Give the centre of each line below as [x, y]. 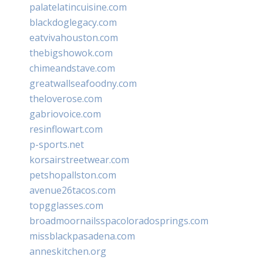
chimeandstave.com [72, 68]
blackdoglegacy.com [73, 22]
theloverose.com [66, 98]
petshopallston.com [73, 175]
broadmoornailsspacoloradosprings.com [119, 220]
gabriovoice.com [65, 114]
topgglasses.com [66, 205]
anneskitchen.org [68, 251]
